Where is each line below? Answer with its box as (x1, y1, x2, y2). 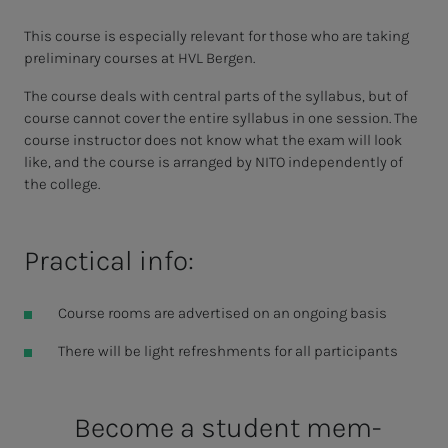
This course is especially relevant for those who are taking (24, 26, 409, 45)
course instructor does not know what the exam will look (24, 130, 402, 149)
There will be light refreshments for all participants (57, 341, 398, 360)
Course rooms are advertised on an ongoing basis (57, 303, 387, 322)
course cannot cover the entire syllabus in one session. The (24, 108, 418, 127)
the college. (24, 174, 100, 193)
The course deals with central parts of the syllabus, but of (24, 86, 408, 105)
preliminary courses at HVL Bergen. (24, 48, 258, 67)
